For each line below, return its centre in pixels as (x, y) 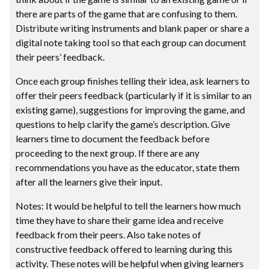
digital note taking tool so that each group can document (131, 42)
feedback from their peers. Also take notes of (108, 234)
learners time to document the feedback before (113, 138)
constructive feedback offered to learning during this (124, 249)
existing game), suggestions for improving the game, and (130, 109)
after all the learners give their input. (89, 181)
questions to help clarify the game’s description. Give (123, 124)
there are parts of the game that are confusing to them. (126, 13)
